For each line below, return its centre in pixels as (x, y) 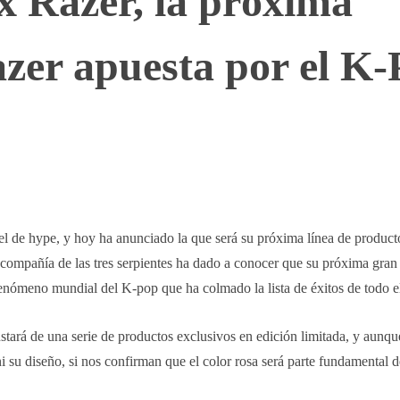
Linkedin (295, 166)
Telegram (187, 166)
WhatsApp (77, 166)
